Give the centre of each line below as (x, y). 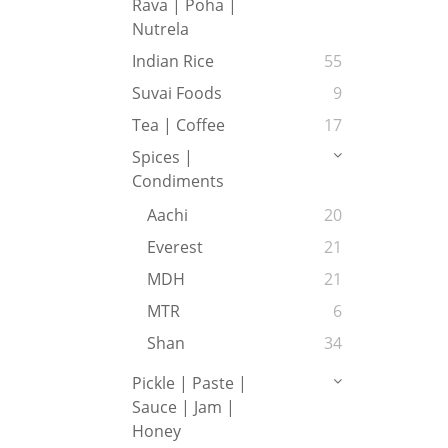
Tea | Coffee (178, 125)
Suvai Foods (177, 93)
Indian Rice (173, 61)
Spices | (162, 157)
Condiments (178, 181)
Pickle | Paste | (189, 383)
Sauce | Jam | (183, 407)
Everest (175, 247)
